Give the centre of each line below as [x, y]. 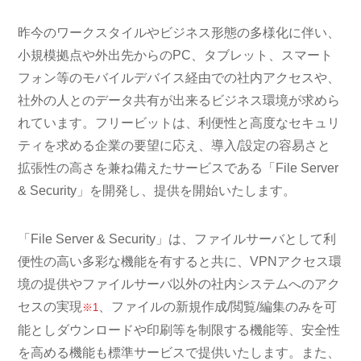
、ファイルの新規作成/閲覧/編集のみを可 [218, 307]
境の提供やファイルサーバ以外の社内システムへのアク [179, 284]
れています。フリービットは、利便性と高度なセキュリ [179, 123]
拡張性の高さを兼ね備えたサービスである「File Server [178, 168]
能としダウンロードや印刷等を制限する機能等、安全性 [179, 330]
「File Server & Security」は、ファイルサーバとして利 [177, 239]
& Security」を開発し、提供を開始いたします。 [157, 191]
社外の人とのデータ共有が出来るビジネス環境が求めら [179, 100]
